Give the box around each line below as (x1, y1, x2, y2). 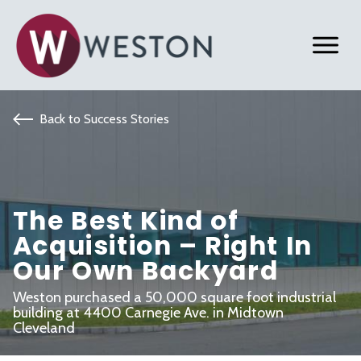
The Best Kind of (12, 202, 239, 239)
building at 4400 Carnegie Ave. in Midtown (12, 303, 284, 322)
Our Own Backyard (12, 252, 279, 288)
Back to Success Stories (39, 110, 169, 127)
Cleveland (12, 318, 75, 337)
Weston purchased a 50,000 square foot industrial (12, 288, 336, 306)
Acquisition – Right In (12, 227, 313, 263)
